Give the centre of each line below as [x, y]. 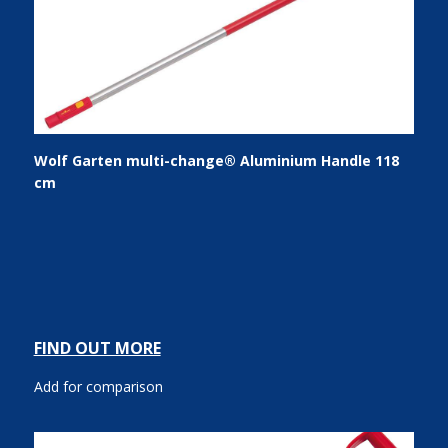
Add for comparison [98, 386]
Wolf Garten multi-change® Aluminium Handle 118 [216, 160]
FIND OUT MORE [97, 348]
